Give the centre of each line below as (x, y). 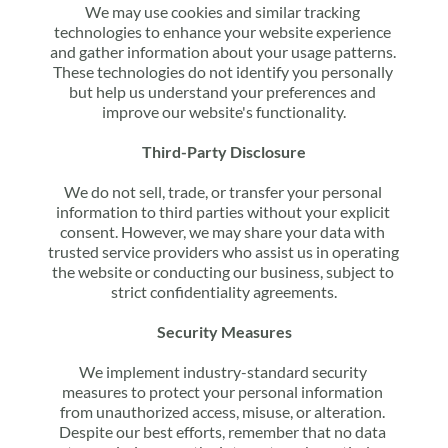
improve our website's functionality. (224, 111)
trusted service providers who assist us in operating (223, 251)
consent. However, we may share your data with (222, 231)
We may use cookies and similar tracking (222, 11)
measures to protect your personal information (222, 391)
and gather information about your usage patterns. (222, 51)
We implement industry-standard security (222, 371)
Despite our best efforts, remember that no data (222, 431)
